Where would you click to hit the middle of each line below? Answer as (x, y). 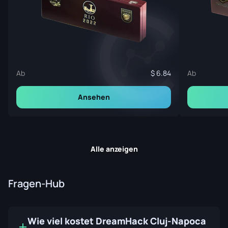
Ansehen (94, 97)
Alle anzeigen (114, 149)
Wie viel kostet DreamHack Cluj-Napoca (117, 221)
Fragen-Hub (36, 183)
